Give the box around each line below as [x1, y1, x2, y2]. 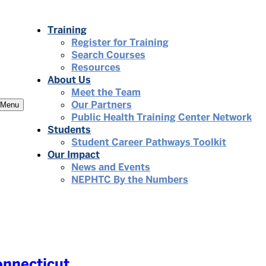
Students [47, 123, 91, 136]
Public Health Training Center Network [71, 111, 252, 123]
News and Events [71, 161, 150, 173]
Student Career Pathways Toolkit [71, 136, 226, 148]
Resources [71, 61, 121, 74]
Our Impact [47, 148, 100, 161]
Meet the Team [71, 86, 141, 99]
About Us [47, 74, 91, 86]
